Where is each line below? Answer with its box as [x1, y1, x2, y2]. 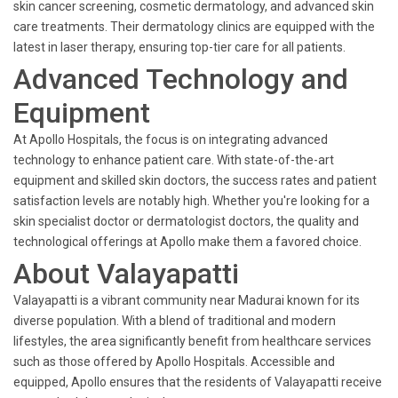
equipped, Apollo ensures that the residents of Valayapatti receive [13, 375, 382, 389]
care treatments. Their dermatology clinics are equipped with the [13, 20, 375, 34]
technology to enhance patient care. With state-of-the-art [13, 153, 334, 167]
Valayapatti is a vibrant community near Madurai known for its [13, 293, 360, 307]
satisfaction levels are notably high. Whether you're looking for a [13, 194, 370, 208]
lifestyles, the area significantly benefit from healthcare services [13, 334, 371, 348]
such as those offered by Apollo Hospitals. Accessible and [13, 354, 335, 369]
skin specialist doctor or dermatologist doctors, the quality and [13, 214, 359, 228]
